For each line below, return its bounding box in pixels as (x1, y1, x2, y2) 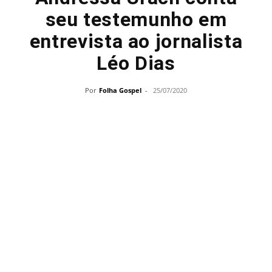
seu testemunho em (45, 8, 227, 31)
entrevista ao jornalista (29, 30, 243, 53)
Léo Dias (97, 52, 175, 75)
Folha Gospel (99, 86, 141, 95)
